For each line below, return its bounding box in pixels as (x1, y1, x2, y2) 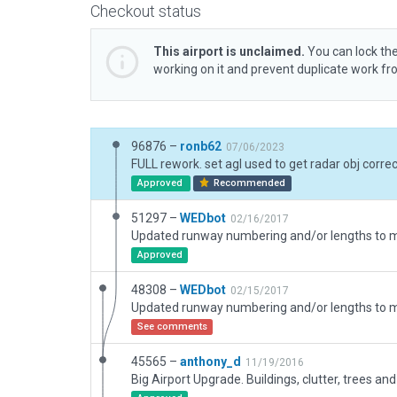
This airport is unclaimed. (153, 44, 305, 58)
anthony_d (180, 354, 241, 369)
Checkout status (90, 2, 201, 20)
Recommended (211, 177, 286, 189)
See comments (136, 321, 207, 332)
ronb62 (180, 139, 222, 153)
